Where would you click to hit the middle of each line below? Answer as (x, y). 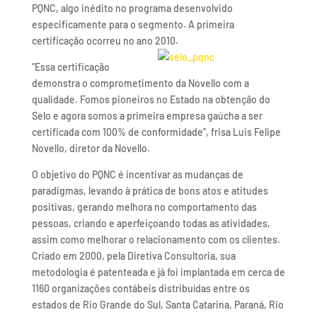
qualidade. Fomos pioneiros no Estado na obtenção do (151, 99)
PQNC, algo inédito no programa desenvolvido (132, 8)
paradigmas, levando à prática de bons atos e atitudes (150, 190)
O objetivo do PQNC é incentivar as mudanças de (137, 174)
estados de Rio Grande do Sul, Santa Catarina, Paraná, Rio (157, 304)
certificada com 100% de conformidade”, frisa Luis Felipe (156, 132)
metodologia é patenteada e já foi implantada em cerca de (158, 272)
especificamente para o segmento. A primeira (133, 24)
